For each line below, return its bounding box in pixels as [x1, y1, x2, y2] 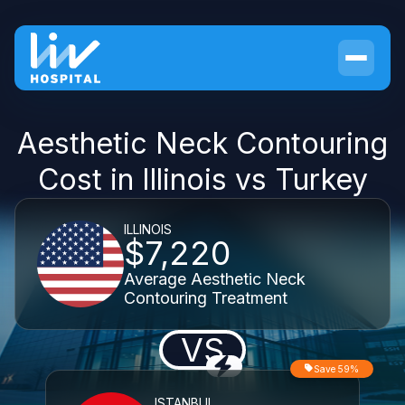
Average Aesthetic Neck [124, 268, 306, 288]
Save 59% [314, 363, 359, 374]
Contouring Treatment [124, 287, 287, 307]
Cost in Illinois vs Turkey [37, 162, 368, 197]
